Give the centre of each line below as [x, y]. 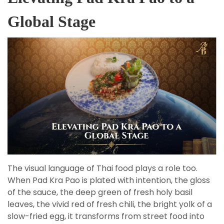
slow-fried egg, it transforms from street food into [106, 216]
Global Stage [51, 21]
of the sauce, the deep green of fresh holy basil [100, 192]
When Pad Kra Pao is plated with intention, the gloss [109, 180]
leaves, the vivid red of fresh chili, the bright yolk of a [110, 204]
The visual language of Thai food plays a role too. [102, 168]
